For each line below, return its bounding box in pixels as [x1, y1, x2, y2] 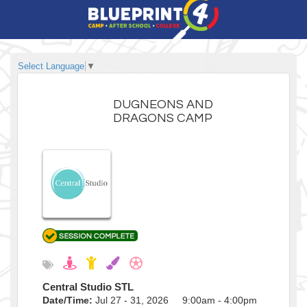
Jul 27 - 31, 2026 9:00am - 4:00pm [93, 294, 257, 306]
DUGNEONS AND [113, 97, 214, 111]
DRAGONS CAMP [113, 111, 213, 125]
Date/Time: [42, 294, 93, 306]
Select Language [18, 60, 84, 71]
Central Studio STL [42, 280, 134, 293]
